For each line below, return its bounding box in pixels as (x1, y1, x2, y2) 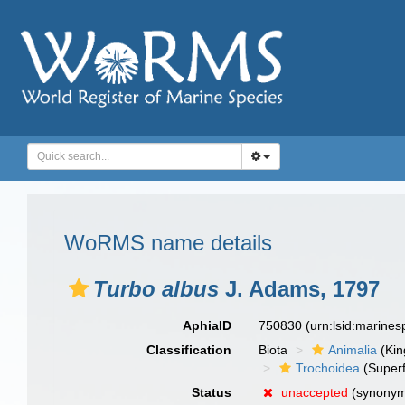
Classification (146, 343, 232, 357)
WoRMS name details (64, 231, 272, 255)
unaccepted (281, 385, 349, 400)
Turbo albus (93, 277, 219, 301)
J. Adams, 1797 (219, 277, 380, 301)
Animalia (328, 343, 378, 357)
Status (192, 385, 232, 400)
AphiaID (183, 318, 232, 333)
